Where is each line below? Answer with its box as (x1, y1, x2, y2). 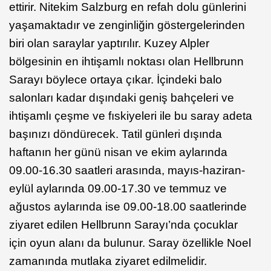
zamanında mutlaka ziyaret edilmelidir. (9, 255, 207, 268)
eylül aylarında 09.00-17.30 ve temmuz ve (9, 182, 227, 195)
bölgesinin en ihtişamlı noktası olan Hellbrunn (9, 55, 244, 68)
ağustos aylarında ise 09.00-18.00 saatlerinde (9, 200, 247, 214)
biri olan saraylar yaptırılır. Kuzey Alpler (9, 37, 209, 50)
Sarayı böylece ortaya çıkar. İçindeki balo (9, 73, 222, 87)
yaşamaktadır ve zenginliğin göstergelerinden (9, 19, 245, 32)
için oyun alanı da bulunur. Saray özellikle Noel (9, 237, 251, 250)
